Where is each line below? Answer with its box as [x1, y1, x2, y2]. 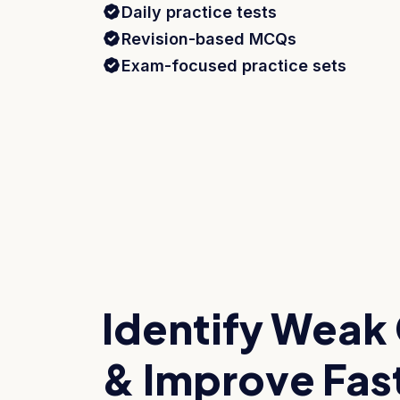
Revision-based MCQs [121, 29, 296, 48]
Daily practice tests [121, 2, 277, 21]
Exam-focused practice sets [121, 55, 346, 75]
